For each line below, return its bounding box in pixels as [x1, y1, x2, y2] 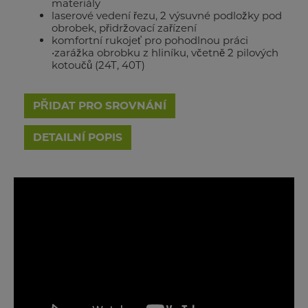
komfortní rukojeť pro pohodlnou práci [52, 34, 248, 47]
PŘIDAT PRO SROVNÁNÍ [33, 99, 166, 113]
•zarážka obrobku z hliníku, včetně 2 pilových [52, 46, 278, 60]
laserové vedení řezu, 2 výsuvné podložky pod [52, 9, 282, 23]
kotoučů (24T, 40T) [52, 58, 145, 72]
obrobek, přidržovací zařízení [52, 21, 197, 35]
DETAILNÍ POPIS [33, 131, 122, 144]
